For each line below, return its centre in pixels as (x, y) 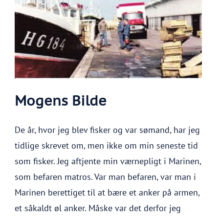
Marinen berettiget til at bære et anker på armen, (107, 192)
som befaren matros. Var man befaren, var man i (105, 177)
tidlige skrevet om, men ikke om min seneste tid (106, 145)
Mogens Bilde (61, 100)
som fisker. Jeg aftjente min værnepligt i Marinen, (108, 161)
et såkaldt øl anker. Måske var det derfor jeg (98, 208)
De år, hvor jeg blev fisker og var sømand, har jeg (107, 130)
